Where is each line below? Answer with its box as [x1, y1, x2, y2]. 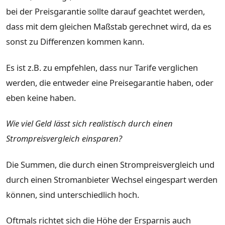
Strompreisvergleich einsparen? [6, 133, 122, 145]
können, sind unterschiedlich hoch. [6, 188, 139, 200]
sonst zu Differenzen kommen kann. [6, 35, 144, 47]
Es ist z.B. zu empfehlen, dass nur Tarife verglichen [6, 61, 198, 73]
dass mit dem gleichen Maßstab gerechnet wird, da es [6, 20, 211, 32]
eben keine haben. [6, 91, 76, 103]
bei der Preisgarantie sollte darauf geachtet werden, [6, 5, 205, 17]
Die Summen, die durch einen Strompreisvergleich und [6, 158, 214, 170]
